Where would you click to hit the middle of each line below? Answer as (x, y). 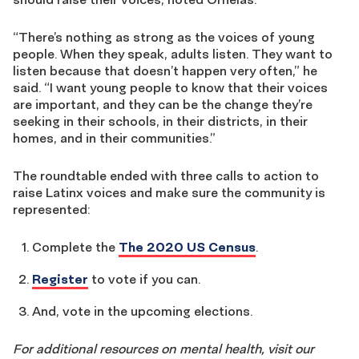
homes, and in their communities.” (114, 137)
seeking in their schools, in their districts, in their (160, 121)
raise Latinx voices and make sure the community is (169, 192)
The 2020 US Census (187, 246)
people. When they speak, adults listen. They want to (173, 53)
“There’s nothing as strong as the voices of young (164, 36)
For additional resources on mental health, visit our (163, 348)
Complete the (75, 246)
